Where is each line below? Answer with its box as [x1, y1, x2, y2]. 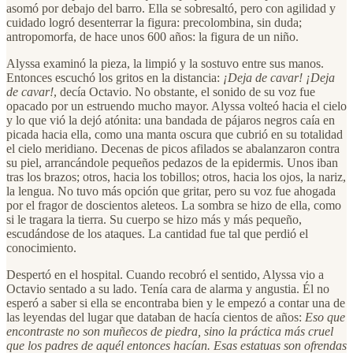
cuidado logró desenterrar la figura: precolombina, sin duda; [6, 15, 302, 29]
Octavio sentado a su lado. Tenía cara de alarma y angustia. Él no [6, 281, 329, 295]
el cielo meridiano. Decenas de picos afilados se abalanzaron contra [6, 141, 340, 155]
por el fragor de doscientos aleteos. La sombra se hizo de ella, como [6, 198, 341, 212]
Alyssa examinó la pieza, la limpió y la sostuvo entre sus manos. [6, 56, 324, 70]
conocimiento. [6, 240, 76, 255]
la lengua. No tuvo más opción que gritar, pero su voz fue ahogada [6, 184, 336, 198]
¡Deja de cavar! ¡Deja [223, 70, 335, 84]
